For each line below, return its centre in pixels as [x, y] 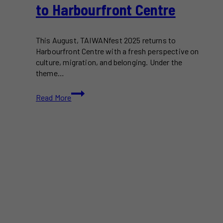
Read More [54, 98]
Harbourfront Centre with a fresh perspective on [117, 51]
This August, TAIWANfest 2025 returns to [106, 40]
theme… [50, 73]
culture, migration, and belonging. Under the [109, 62]
